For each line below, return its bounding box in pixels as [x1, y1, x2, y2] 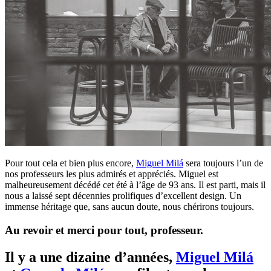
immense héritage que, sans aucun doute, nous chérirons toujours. [5, 201, 254, 212]
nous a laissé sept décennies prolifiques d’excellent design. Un [5, 191, 241, 201]
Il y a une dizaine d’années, [5, 249, 176, 265]
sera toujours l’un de [183, 158, 263, 169]
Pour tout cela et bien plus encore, [5, 158, 136, 169]
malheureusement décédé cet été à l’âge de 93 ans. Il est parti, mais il [5, 180, 266, 191]
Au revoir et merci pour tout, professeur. [5, 223, 203, 237]
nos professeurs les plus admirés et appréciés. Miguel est [5, 169, 218, 180]
